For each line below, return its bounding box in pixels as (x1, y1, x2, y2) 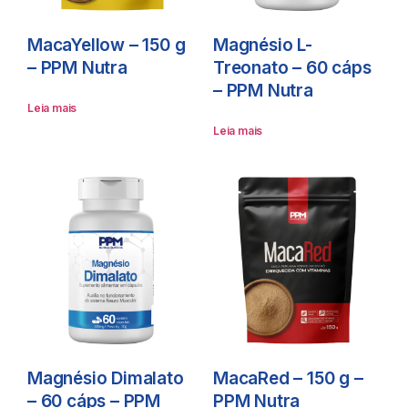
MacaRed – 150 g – (213, 368, 363, 390)
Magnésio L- (213, 35, 312, 56)
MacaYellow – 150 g (27, 35, 186, 56)
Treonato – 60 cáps (213, 57, 372, 79)
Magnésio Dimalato (27, 368, 184, 390)
